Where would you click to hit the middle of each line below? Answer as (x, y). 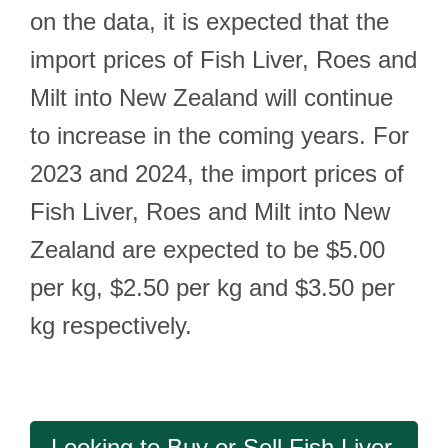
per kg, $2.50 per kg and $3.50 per (212, 287)
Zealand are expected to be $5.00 (207, 249)
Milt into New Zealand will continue (211, 97)
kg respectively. (111, 325)
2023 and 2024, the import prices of (217, 173)
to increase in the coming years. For (219, 135)
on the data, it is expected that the (209, 21)
